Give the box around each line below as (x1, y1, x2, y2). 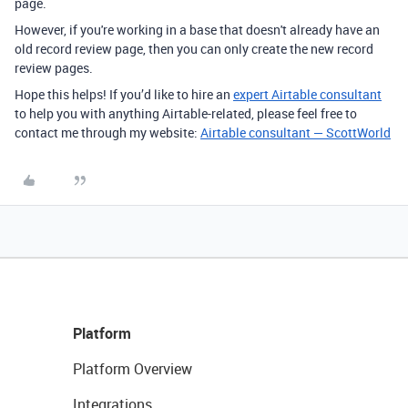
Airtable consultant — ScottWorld (200, 124, 391, 141)
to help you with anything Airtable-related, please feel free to (15, 105, 357, 122)
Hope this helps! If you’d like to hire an (15, 86, 233, 103)
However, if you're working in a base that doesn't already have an (15, 21, 380, 38)
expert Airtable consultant (233, 86, 382, 103)
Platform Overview (73, 359, 192, 379)
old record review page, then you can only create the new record (15, 40, 373, 57)
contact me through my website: (15, 124, 200, 141)
